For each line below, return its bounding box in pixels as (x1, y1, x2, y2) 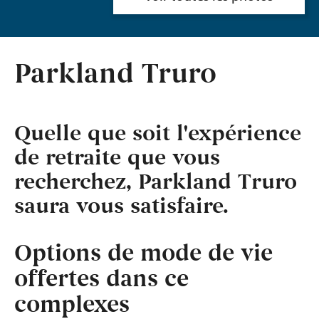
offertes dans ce (14, 265, 189, 294)
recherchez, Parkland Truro (14, 169, 297, 196)
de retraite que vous (14, 145, 220, 172)
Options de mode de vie (14, 239, 273, 268)
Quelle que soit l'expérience (14, 120, 301, 147)
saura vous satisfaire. (14, 193, 229, 220)
